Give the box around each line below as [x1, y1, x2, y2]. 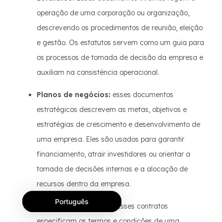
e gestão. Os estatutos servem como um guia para [37, 38, 204, 47]
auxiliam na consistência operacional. [37, 68, 159, 77]
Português [55, 197, 89, 206]
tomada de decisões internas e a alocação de [37, 165, 188, 173]
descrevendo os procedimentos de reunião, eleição [37, 23, 203, 32]
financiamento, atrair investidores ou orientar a [37, 150, 190, 159]
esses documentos [111, 90, 173, 99]
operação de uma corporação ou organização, [37, 8, 189, 17]
